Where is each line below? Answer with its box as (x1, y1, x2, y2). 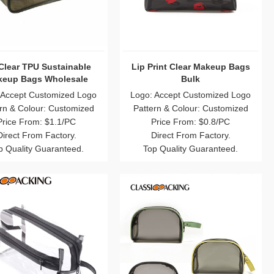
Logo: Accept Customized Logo (130, 89, 251, 100)
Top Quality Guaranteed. (143, 143, 239, 154)
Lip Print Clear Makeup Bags (131, 61, 250, 72)
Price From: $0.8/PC (151, 116, 231, 127)
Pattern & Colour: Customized (133, 103, 248, 113)
